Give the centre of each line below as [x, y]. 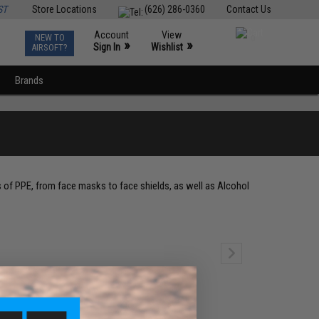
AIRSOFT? [50, 47]
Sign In [107, 47]
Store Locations [64, 9]
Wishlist [167, 47]
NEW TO [49, 37]
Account [112, 35]
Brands [30, 80]
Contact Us [249, 9]
